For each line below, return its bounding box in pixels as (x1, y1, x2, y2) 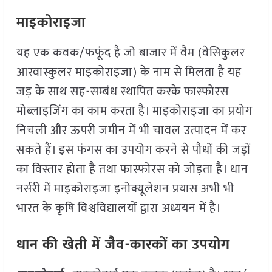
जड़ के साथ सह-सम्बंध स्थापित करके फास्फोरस (16, 81, 229, 103)
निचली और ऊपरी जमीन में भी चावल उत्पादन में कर (16, 120, 246, 141)
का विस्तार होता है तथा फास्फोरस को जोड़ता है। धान (16, 159, 248, 180)
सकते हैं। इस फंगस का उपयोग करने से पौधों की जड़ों (16, 140, 251, 161)
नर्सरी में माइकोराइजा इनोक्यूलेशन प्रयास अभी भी (16, 178, 234, 200)
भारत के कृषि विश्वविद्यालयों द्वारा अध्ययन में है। (16, 198, 222, 219)
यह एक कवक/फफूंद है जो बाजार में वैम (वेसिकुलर (16, 42, 245, 64)
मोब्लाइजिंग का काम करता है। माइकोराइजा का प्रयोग (16, 101, 253, 122)
